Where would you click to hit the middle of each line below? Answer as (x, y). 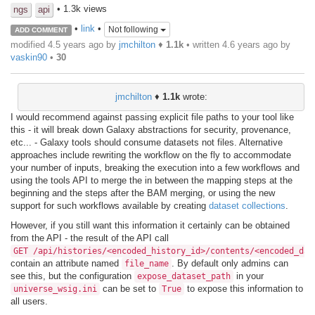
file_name (147, 263)
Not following (134, 30)
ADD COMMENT (41, 30)
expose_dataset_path (184, 276)
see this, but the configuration (72, 276)
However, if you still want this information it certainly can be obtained (150, 225)
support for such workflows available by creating (110, 205)
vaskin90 (29, 57)
